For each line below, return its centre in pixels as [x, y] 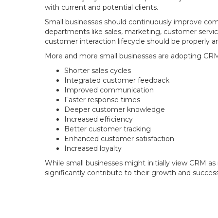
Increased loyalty [93, 148]
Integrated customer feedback [117, 80]
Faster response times [102, 100]
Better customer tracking [108, 129]
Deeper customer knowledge [115, 109]
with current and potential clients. [101, 7]
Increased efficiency [99, 119]
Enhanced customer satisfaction [119, 139]
